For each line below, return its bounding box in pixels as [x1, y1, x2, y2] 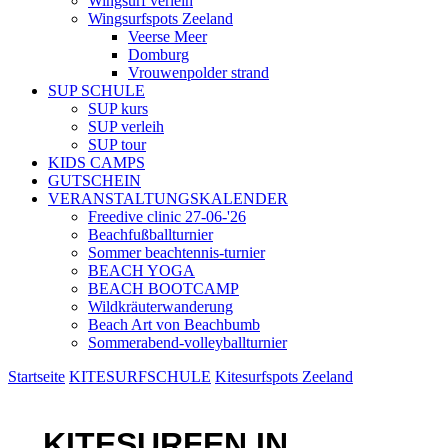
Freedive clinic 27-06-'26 [88, 208, 246, 225]
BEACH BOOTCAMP [88, 280, 239, 297]
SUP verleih [88, 118, 164, 135]
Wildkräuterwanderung [88, 298, 233, 315]
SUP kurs [88, 100, 148, 117]
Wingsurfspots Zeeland [88, 10, 233, 27]
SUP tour [88, 136, 146, 153]
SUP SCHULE [48, 82, 145, 99]
